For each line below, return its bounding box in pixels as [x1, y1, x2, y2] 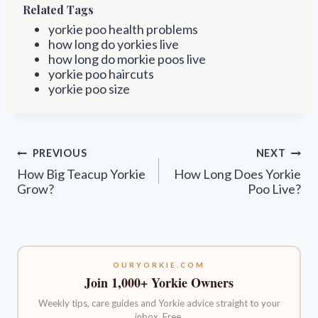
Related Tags [23, 1, 94, 17]
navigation [16, 158, 79, 175]
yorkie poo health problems [48, 21, 198, 37]
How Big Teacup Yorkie [17, 165, 146, 182]
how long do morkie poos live [48, 50, 206, 67]
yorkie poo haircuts [48, 65, 154, 82]
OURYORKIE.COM [113, 261, 205, 270]
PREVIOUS [32, 147, 87, 160]
